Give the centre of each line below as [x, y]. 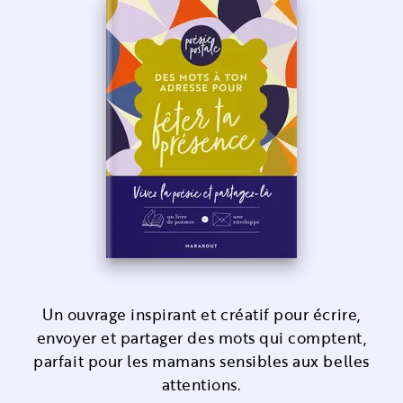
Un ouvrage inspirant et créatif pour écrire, [201, 314]
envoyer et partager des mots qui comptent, [201, 338]
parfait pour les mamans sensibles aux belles [201, 361]
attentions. [201, 385]
